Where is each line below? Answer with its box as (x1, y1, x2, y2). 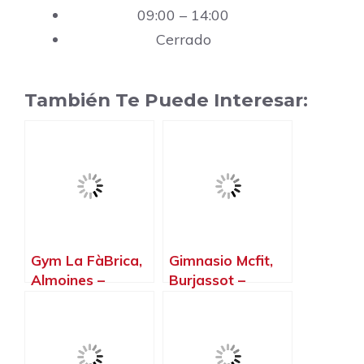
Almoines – (31, 271, 105, 289)
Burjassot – (169, 271, 245, 289)
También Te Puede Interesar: (24, 89, 308, 112)
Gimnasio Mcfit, (169, 252, 273, 270)
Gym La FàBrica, (31, 252, 142, 270)
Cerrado (155, 30, 211, 50)
